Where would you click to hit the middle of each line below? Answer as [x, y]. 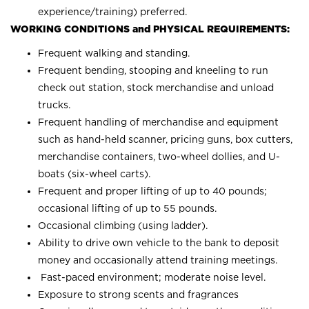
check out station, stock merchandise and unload [156, 87]
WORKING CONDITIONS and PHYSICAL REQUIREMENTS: [150, 29]
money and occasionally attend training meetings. [158, 260]
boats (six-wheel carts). [94, 173]
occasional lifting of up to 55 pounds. [127, 208]
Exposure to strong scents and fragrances [138, 294]
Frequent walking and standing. [114, 53]
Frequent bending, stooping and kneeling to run [153, 70]
